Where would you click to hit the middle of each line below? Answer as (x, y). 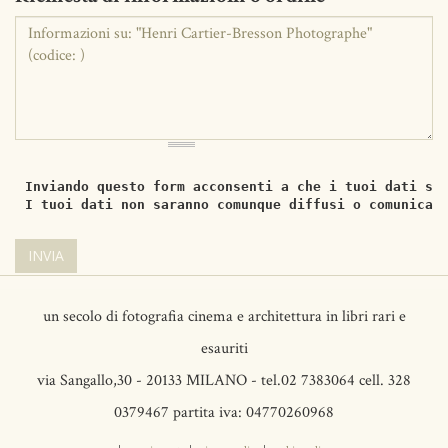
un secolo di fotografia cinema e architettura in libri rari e (224, 317)
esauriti (224, 349)
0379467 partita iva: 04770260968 (224, 413)
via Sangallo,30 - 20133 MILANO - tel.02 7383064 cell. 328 (224, 381)
